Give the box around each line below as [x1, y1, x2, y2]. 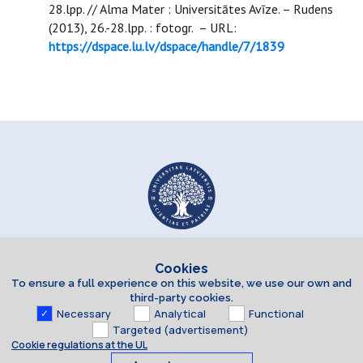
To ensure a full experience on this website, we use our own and [11, 277, 352, 289]
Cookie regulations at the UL [11, 338, 147, 352]
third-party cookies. [130, 292, 233, 304]
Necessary [57, 306, 111, 321]
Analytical [154, 306, 206, 321]
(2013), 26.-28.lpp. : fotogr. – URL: [49, 19, 237, 36]
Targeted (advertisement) [112, 322, 249, 337]
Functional [249, 306, 304, 321]
